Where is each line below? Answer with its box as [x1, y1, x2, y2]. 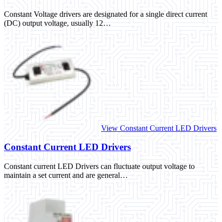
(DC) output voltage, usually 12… [4, 18, 111, 27]
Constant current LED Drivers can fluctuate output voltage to [4, 162, 195, 170]
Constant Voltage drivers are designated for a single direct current [4, 9, 207, 18]
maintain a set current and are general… [4, 170, 128, 179]
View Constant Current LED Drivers [101, 123, 217, 132]
